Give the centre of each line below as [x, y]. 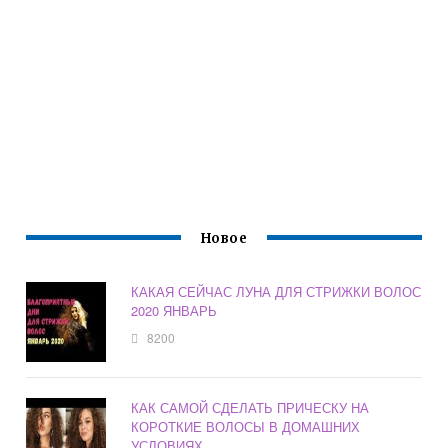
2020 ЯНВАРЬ [174, 311]
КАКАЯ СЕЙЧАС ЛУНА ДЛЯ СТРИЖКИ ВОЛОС [276, 292]
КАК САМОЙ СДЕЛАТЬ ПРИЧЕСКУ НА [250, 408]
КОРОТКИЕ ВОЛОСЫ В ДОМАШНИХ [246, 427]
